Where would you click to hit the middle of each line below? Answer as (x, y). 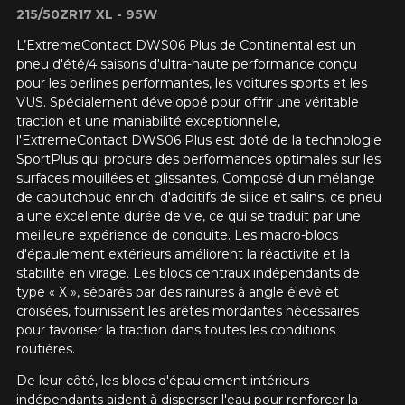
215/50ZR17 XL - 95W (86, 15)
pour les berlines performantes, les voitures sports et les (191, 84)
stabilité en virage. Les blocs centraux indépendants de (188, 273)
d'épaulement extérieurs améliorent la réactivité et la (183, 254)
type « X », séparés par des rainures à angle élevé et (177, 292)
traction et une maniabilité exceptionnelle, (148, 122)
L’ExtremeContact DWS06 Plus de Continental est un (186, 46)
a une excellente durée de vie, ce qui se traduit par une (188, 217)
